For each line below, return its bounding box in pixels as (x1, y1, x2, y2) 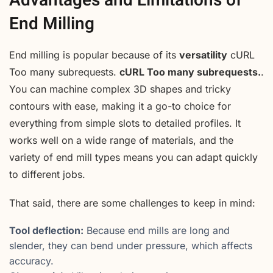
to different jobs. (9, 168, 85, 180)
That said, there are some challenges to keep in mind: (9, 196, 255, 209)
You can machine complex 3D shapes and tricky (9, 82, 231, 95)
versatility (179, 48, 227, 61)
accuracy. (9, 254, 54, 267)
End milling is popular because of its (9, 48, 179, 61)
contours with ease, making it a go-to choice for (9, 99, 231, 112)
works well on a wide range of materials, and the (9, 133, 233, 146)
